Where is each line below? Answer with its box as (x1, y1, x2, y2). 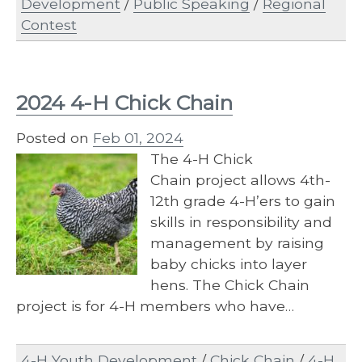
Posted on (16, 129, 93, 147)
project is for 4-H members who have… (16, 297, 294, 315)
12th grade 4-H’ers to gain (150, 192, 335, 210)
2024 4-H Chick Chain (16, 90, 233, 116)
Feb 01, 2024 (93, 129, 183, 147)
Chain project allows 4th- (150, 171, 330, 189)
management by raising (150, 234, 324, 252)
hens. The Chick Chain (150, 276, 309, 294)
